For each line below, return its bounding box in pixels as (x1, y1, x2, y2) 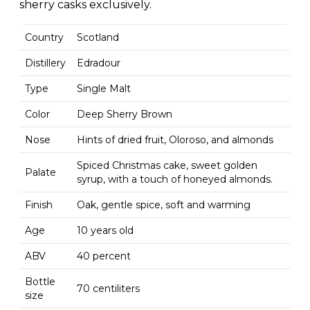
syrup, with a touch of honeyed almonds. (77, 172, 273, 185)
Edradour (77, 56, 120, 69)
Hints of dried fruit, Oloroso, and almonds (77, 133, 273, 146)
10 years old (77, 224, 134, 237)
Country (25, 30, 64, 44)
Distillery (25, 56, 66, 69)
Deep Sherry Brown (77, 107, 172, 120)
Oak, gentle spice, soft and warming (77, 198, 250, 211)
